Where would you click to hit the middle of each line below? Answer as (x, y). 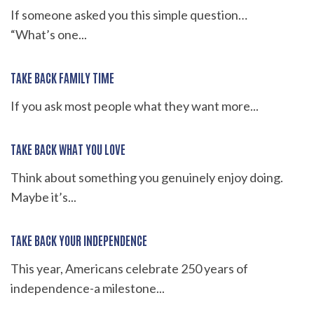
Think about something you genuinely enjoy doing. (147, 177)
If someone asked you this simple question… (129, 14)
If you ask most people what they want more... (135, 105)
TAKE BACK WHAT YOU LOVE (68, 148)
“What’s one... (49, 34)
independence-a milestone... (88, 288)
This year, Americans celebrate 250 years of (129, 268)
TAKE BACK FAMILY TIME (62, 77)
